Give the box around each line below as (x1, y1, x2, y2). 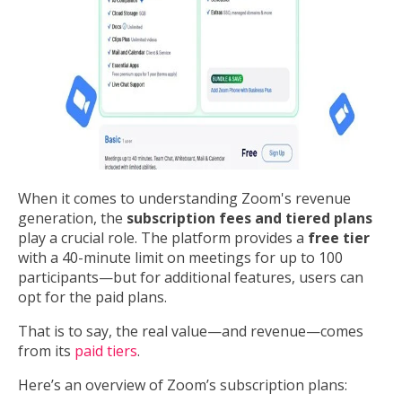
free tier (308, 227, 370, 248)
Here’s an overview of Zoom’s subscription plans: (18, 374, 351, 395)
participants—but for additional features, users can (18, 267, 363, 287)
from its (18, 340, 74, 361)
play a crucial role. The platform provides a (18, 227, 308, 248)
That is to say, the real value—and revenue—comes (18, 320, 363, 341)
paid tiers (74, 340, 137, 361)
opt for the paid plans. (18, 286, 170, 307)
